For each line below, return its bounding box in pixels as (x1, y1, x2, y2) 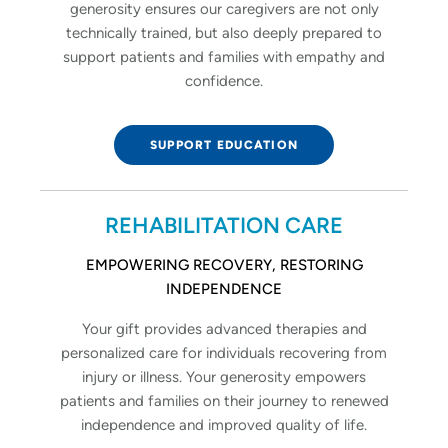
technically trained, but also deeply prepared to (66, 23, 382, 42)
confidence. (185, 71, 263, 90)
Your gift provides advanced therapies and (81, 319, 367, 338)
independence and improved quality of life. (81, 415, 367, 434)
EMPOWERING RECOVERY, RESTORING (85, 255, 363, 274)
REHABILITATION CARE (105, 211, 343, 239)
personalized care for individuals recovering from (61, 343, 387, 362)
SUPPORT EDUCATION (149, 137, 299, 152)
